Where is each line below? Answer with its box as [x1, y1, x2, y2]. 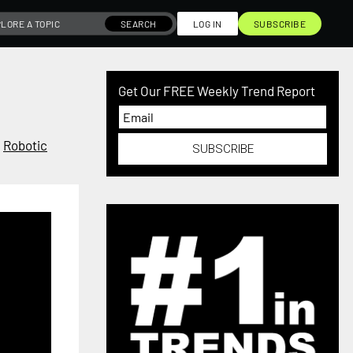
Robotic [3, 137, 47, 153]
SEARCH [120, 18, 157, 29]
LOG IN [192, 18, 222, 29]
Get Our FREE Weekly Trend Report [118, 83, 316, 98]
